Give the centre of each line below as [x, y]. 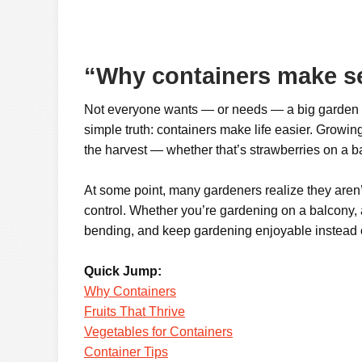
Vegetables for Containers [158, 332]
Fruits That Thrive [135, 312]
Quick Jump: [123, 271]
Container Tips [126, 352]
